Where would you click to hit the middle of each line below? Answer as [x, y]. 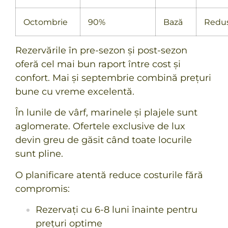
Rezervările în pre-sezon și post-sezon [101, 50]
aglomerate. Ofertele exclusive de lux [100, 126]
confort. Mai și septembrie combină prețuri [113, 78]
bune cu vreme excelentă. [75, 91]
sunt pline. [39, 154]
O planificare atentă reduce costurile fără [109, 175]
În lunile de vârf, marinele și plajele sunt [106, 113]
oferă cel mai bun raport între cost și [98, 64]
